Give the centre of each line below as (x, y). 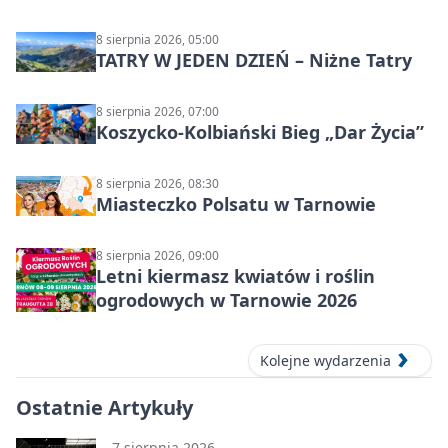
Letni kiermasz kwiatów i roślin (235, 276)
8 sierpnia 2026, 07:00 (157, 112)
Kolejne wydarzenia (325, 360)
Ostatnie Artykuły (104, 407)
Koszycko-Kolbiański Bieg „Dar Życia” (260, 132)
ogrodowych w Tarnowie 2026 (226, 300)
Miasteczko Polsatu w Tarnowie (236, 204)
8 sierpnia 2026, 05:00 (157, 40)
